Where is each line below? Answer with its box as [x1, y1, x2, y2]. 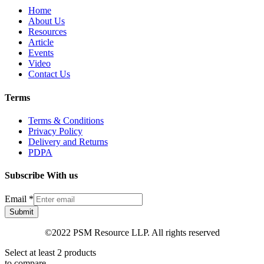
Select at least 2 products [5, 247, 96, 258]
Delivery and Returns [28, 136, 108, 147]
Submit [9, 207, 34, 217]
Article [28, 37, 54, 48]
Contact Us [28, 69, 70, 80]
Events [28, 48, 54, 58]
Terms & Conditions [28, 115, 104, 126]
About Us [28, 16, 65, 27]
